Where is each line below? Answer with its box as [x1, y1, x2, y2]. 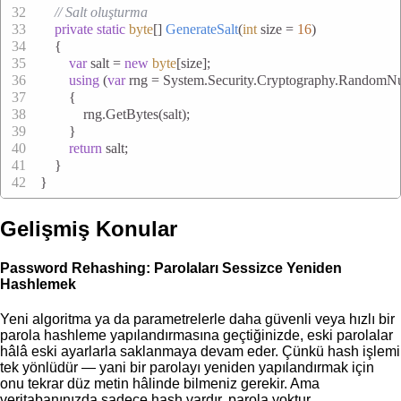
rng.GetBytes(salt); [40, 106, 190, 122]
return [69, 140, 102, 156]
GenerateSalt [166, 21, 238, 37]
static [97, 21, 125, 37]
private [55, 21, 93, 37]
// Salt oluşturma [55, 4, 148, 20]
